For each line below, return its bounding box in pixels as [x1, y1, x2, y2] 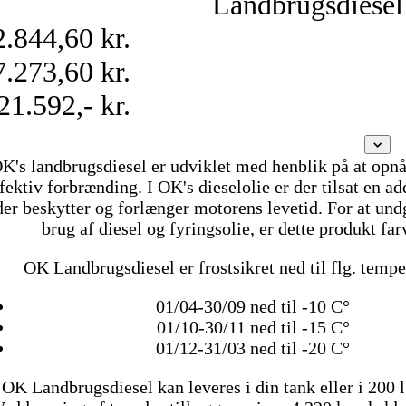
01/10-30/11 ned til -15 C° [156, 317, 350, 338]
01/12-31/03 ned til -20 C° [156, 338, 351, 359]
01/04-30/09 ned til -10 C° [156, 296, 351, 317]
